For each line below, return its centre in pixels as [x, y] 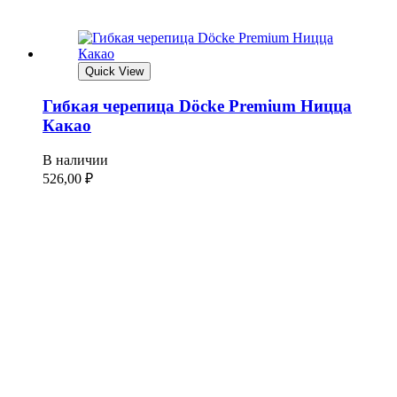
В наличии [75, 160]
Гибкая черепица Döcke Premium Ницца [197, 106]
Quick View [114, 71]
